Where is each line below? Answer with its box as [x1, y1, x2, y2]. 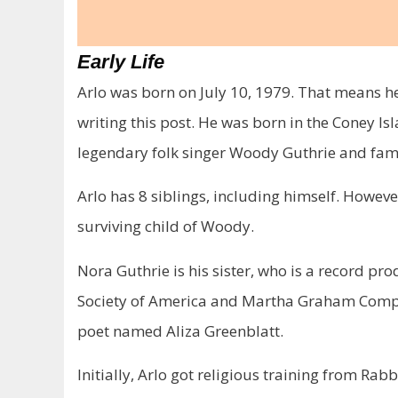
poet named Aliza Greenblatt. [77, 320, 283, 341]
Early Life [77, 51, 164, 73]
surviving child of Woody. [77, 216, 254, 237]
